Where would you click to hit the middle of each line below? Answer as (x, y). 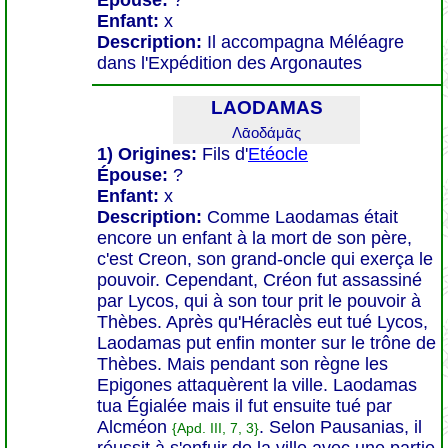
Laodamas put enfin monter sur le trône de (266, 343)
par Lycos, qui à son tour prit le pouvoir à (259, 301)
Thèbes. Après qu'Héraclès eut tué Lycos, (262, 322)
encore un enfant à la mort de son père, (254, 238)
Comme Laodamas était (302, 217)
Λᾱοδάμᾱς (266, 132)
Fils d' (222, 154)
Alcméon (134, 427)
